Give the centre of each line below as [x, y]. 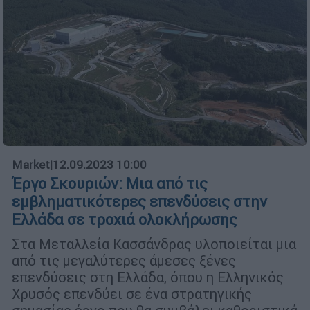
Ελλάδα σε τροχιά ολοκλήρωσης [125, 220]
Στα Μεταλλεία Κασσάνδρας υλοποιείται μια [154, 244]
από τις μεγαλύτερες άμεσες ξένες [124, 261]
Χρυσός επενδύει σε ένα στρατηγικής [132, 294]
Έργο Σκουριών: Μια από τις [110, 184]
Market [31, 165]
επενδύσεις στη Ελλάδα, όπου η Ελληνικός [148, 277]
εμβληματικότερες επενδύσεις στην [139, 202]
